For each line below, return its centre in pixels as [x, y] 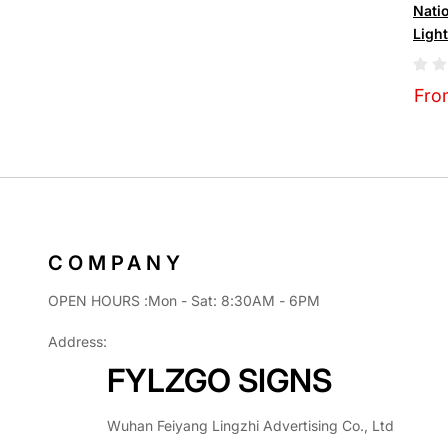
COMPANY [116, 262]
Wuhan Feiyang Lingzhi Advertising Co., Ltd [250, 425]
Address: [77, 341]
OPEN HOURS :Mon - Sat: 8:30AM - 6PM [184, 300]
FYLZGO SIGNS [219, 380]
